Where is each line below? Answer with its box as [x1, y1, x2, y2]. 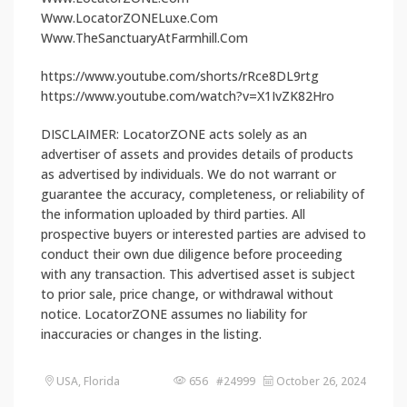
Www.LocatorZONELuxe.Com [41, 8, 218, 26]
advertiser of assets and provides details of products [41, 144, 353, 163]
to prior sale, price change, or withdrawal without [41, 284, 333, 303]
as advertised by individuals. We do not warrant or [41, 164, 336, 183]
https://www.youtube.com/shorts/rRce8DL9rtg [41, 66, 319, 84]
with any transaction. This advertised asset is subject [41, 264, 355, 283]
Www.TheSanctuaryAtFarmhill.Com [41, 28, 248, 46]
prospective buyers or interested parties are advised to [41, 224, 366, 243]
